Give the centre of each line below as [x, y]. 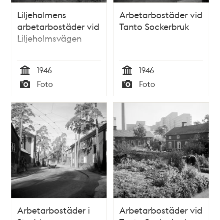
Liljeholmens [42, 14]
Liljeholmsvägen [50, 38]
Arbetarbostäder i [54, 210]
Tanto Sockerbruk [154, 26]
